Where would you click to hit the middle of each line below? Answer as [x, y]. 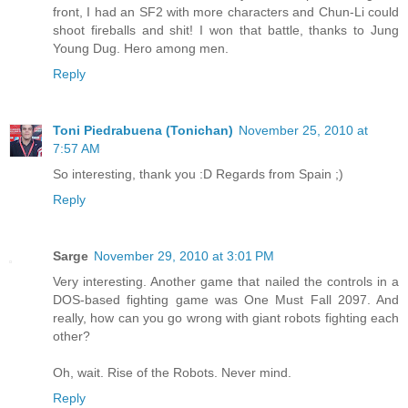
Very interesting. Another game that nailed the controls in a [226, 282]
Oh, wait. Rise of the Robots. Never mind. [172, 373]
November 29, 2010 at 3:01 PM [184, 256]
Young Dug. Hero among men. [141, 49]
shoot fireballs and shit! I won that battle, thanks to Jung [226, 31]
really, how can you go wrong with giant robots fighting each [226, 318]
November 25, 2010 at [303, 131]
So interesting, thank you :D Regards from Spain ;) [198, 174]
